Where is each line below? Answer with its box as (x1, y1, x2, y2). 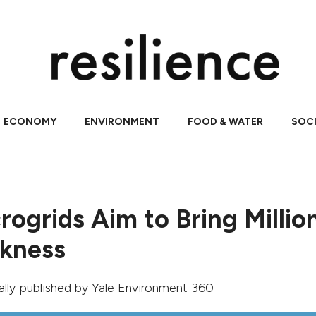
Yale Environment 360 (92, 280, 214, 296)
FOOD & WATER (187, 116, 263, 128)
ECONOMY (3, 116, 56, 128)
